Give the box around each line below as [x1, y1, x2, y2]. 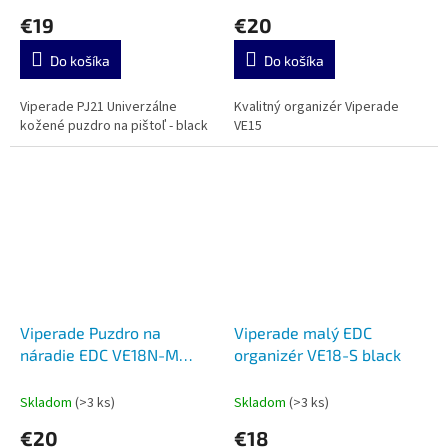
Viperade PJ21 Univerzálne [20, 97, 177, 118]
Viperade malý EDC [234, 323, 372, 343]
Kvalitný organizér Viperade [234, 97, 399, 118]
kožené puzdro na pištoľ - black [20, 116, 208, 137]
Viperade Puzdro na [20, 323, 161, 343]
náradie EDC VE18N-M [20, 345, 179, 365]
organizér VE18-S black [234, 345, 401, 365]
